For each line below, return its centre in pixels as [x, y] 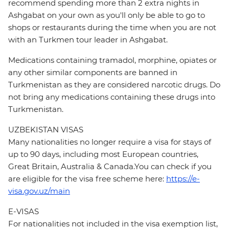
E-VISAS [24, 212]
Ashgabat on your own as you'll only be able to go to [107, 15]
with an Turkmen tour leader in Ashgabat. [88, 40]
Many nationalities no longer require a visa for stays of [110, 142]
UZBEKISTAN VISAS [46, 130]
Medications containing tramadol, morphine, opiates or [112, 60]
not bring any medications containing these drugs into [112, 97]
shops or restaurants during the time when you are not [112, 28]
